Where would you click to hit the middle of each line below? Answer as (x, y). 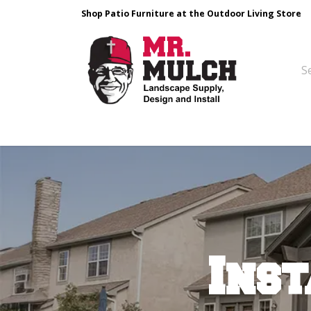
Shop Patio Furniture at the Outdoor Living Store (191, 14)
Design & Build (124, 130)
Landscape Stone (227, 130)
